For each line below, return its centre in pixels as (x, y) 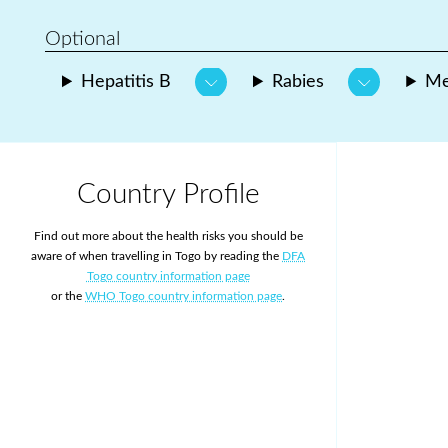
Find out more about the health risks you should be (168, 236)
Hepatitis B (126, 82)
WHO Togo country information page (183, 296)
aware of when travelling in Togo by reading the (156, 256)
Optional (82, 39)
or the (68, 296)
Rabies (298, 82)
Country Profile (168, 194)
